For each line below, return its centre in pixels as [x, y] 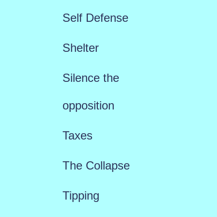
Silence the [91, 78]
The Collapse [96, 165]
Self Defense [95, 18]
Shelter [80, 48]
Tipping [81, 195]
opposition [88, 105]
